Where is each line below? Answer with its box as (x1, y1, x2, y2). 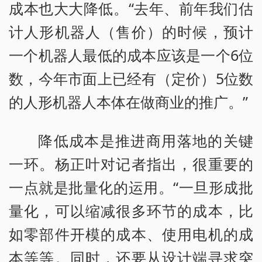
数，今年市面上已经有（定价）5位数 (9, 68, 253, 88)
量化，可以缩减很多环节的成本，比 (9, 200, 253, 220)
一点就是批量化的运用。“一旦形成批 (9, 177, 253, 197)
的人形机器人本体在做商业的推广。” (9, 91, 248, 112)
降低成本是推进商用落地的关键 (38, 130, 253, 150)
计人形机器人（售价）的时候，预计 (9, 21, 253, 42)
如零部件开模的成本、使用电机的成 (9, 223, 253, 244)
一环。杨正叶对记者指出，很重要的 (9, 153, 253, 174)
